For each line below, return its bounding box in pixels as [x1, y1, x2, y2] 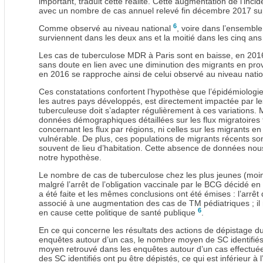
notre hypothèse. [39, 153, 102, 163]
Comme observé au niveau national [39, 23, 173, 33]
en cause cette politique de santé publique [39, 208, 198, 218]
